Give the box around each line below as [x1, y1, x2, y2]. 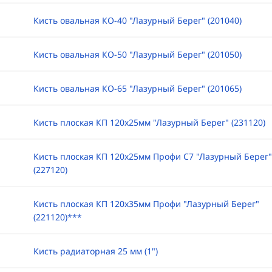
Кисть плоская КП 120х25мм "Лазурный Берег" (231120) [33, 117, 265, 128]
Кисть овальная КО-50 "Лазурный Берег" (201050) [33, 49, 242, 60]
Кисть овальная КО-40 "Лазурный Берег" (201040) [33, 15, 242, 26]
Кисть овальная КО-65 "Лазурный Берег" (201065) [33, 83, 242, 94]
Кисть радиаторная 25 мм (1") [33, 245, 158, 257]
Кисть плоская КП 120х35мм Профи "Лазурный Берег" [33, 198, 259, 209]
